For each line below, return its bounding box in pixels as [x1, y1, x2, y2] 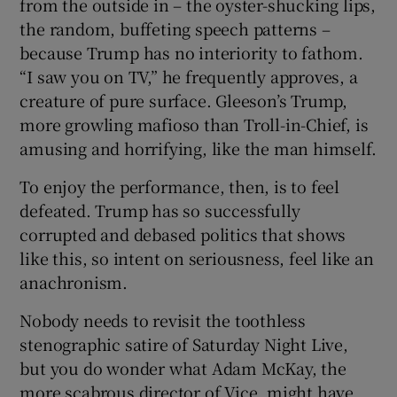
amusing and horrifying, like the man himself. [19, 136, 377, 160]
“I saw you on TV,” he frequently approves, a [19, 64, 358, 88]
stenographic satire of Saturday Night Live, [19, 331, 348, 355]
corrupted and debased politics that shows [19, 222, 346, 245]
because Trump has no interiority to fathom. [19, 40, 363, 64]
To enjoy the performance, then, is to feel [19, 174, 340, 198]
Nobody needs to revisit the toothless [19, 307, 307, 331]
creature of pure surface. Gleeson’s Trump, [19, 88, 348, 112]
